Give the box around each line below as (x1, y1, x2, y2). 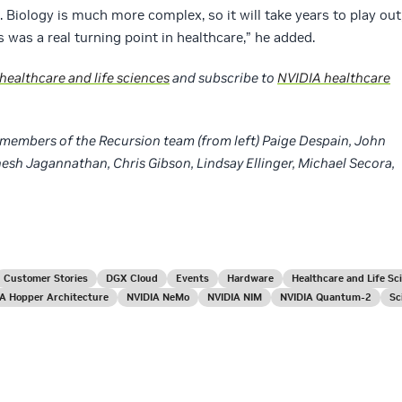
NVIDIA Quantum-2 (280, 291, 371, 304)
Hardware (227, 272, 274, 285)
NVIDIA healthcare (277, 69, 390, 87)
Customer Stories (4, 272, 88, 285)
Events (176, 272, 209, 285)
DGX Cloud (106, 272, 158, 285)
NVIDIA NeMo (127, 291, 189, 304)
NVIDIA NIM (207, 291, 262, 304)
